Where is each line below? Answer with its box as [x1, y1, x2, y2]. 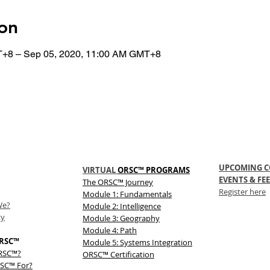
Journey [124, 177, 153, 187]
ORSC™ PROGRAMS [118, 165, 190, 175]
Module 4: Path [83, 225, 137, 236]
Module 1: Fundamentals [83, 189, 172, 199]
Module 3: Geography [83, 213, 160, 224]
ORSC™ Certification [83, 249, 154, 260]
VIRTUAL [83, 165, 118, 175]
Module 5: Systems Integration [83, 237, 192, 248]
